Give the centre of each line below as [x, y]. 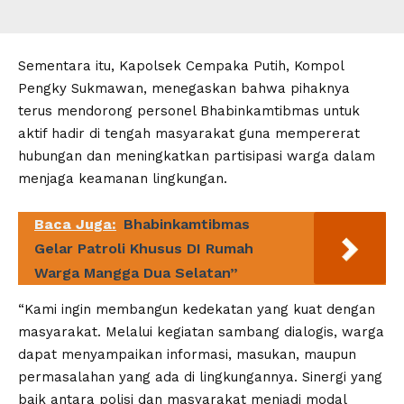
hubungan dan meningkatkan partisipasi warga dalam [197, 156]
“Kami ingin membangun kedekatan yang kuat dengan [197, 310]
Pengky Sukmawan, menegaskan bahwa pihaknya [184, 89]
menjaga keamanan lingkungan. [123, 179]
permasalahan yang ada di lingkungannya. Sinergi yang [200, 377]
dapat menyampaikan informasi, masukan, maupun [187, 355]
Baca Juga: [75, 225]
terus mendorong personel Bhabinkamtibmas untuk [189, 111]
